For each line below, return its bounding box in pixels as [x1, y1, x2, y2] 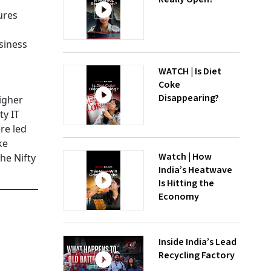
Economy [158, 190, 199, 203]
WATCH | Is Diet [158, 65, 221, 78]
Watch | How [158, 150, 212, 163]
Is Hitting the [158, 177, 214, 190]
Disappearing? [158, 91, 219, 105]
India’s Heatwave [158, 163, 232, 177]
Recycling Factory [158, 249, 235, 262]
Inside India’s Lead [158, 235, 237, 249]
